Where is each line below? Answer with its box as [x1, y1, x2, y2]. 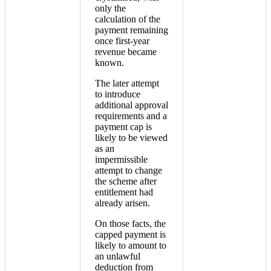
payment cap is [95, 122, 152, 132]
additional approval [95, 100, 168, 111]
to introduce [95, 89, 140, 100]
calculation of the [95, 14, 160, 25]
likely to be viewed [95, 132, 168, 143]
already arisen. [95, 198, 150, 209]
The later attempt [95, 78, 159, 89]
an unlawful [95, 251, 140, 262]
